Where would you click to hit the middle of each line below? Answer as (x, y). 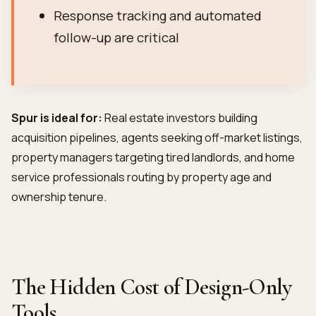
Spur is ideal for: (57, 118)
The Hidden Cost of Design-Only (152, 287)
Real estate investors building (180, 118)
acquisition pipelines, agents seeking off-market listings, (157, 138)
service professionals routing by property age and (141, 177)
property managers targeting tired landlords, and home (153, 157)
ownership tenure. (59, 197)
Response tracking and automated (158, 16)
